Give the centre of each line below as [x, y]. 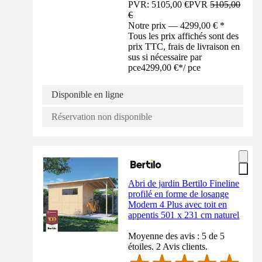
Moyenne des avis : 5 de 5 [177, 236]
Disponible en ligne [87, 95]
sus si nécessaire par [165, 57]
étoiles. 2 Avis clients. [168, 247]
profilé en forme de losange [179, 194]
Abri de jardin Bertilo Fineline [184, 184]
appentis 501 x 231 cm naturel [184, 215]
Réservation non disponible [102, 117]
